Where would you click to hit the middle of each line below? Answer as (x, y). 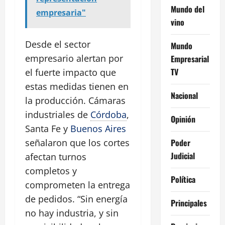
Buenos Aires (98, 129)
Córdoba (108, 115)
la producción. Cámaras (75, 101)
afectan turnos (56, 157)
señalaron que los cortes (77, 143)
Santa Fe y (48, 129)
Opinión (183, 119)
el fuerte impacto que (71, 73)
